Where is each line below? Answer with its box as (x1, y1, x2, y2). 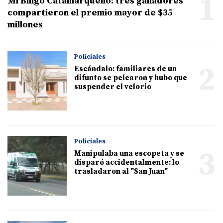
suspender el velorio (74, 82, 152, 92)
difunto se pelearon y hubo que (74, 73, 188, 83)
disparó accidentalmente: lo (74, 158, 180, 168)
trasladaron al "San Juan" (74, 167, 168, 177)
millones (7, 19, 43, 31)
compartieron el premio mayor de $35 (7, 7, 173, 19)
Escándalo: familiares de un (74, 64, 177, 74)
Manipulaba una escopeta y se (74, 149, 185, 159)
